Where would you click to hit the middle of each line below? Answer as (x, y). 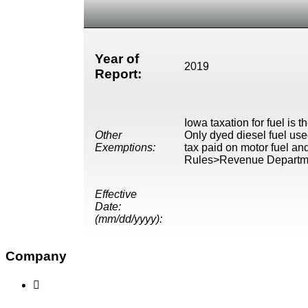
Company (36, 256)
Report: (118, 74)
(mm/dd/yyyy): (129, 219)
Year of (117, 59)
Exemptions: (125, 147)
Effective (116, 194)
